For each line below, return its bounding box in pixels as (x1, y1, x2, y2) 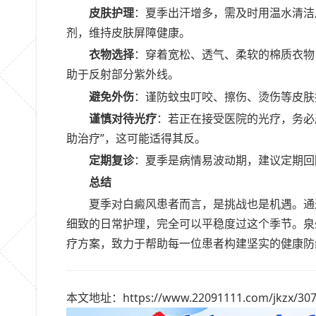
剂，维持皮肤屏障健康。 (66, 25, 190, 41)
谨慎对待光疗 (89, 110, 157, 126)
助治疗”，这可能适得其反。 (66, 130, 206, 146)
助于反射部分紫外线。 (66, 66, 179, 83)
